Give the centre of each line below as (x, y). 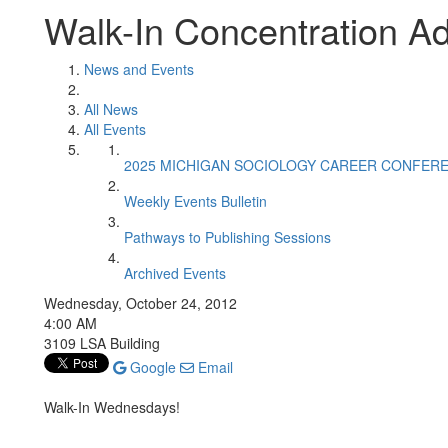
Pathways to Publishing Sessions (227, 237)
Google (151, 367)
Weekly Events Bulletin (195, 201)
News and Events (139, 69)
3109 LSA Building (102, 343)
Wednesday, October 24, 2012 (140, 303)
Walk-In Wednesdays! (112, 407)
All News (111, 109)
